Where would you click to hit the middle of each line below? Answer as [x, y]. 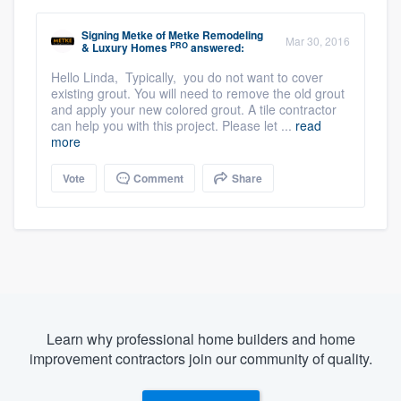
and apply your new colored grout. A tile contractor [194, 110]
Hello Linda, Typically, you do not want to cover [187, 77]
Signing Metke [117, 35]
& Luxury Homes [124, 48]
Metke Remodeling [216, 35]
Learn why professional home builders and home [200, 339]
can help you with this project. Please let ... [173, 126]
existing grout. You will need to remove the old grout [198, 94]
